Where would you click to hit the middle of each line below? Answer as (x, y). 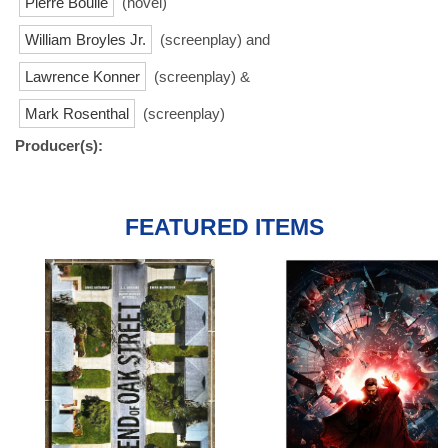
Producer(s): (59, 145)
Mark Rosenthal (77, 113)
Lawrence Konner (82, 76)
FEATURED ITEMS (224, 227)
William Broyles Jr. (85, 39)
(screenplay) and (213, 39)
